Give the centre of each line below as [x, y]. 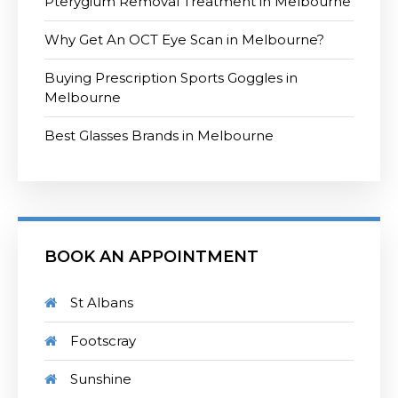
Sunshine [101, 379]
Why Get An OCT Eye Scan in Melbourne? [184, 40]
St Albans [102, 303]
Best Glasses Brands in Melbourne [159, 136]
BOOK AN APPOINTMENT [151, 257]
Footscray [103, 341]
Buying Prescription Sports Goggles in [171, 78]
